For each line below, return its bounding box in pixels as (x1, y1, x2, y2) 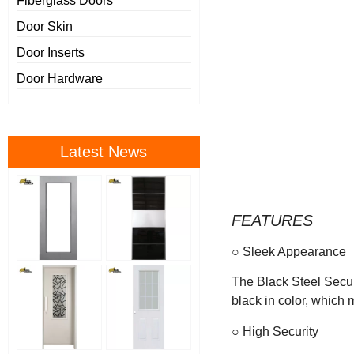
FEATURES (231, 211, 313, 229)
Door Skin (17, 20, 73, 34)
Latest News (60, 143, 148, 161)
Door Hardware (17, 72, 103, 86)
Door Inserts (17, 46, 85, 60)
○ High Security (231, 324, 318, 338)
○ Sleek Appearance (231, 244, 346, 258)
